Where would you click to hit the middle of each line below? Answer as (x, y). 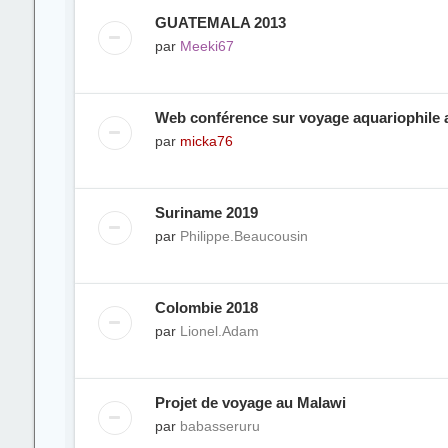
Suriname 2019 (206, 212)
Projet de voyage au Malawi (250, 402)
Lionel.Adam (219, 331)
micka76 (206, 141)
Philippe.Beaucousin (243, 236)
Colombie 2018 (206, 307)
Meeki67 (206, 46)
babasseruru (219, 426)
